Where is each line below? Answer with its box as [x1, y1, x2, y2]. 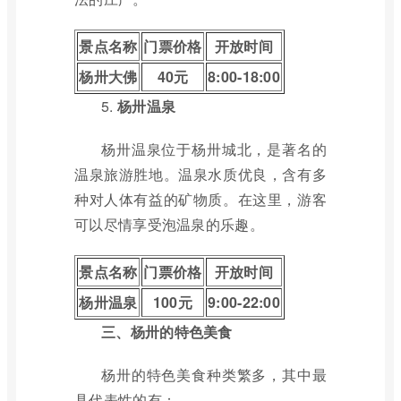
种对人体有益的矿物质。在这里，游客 [74, 189, 327, 209]
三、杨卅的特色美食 [101, 321, 233, 342]
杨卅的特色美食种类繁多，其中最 [101, 364, 327, 385]
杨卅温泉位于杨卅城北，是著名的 [101, 139, 327, 159]
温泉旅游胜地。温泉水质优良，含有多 [74, 164, 327, 184]
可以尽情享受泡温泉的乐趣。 [74, 214, 264, 235]
